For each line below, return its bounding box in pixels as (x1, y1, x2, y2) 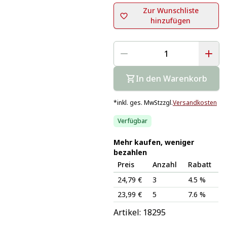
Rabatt (187, 159, 211, 169)
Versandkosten (172, 98, 217, 107)
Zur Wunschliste (142, 5, 199, 15)
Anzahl (152, 159, 177, 169)
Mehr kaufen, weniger (113, 137, 194, 147)
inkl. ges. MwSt (117, 98, 160, 107)
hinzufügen (150, 15, 191, 25)
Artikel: (113, 206, 143, 218)
